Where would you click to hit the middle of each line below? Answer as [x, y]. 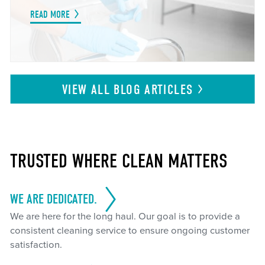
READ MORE [50, 14]
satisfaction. [36, 245]
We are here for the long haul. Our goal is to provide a [125, 217]
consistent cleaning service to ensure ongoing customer [130, 231]
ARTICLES [169, 89]
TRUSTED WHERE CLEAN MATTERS [119, 161]
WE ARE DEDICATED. [53, 199]
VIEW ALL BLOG [103, 89]
